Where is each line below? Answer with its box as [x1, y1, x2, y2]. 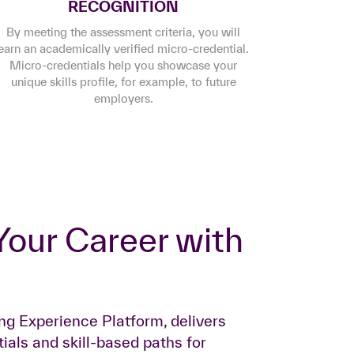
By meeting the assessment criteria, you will [6, 25, 240, 39]
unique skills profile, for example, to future [10, 75, 236, 88]
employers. [93, 92, 153, 105]
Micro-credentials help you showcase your [9, 58, 237, 72]
